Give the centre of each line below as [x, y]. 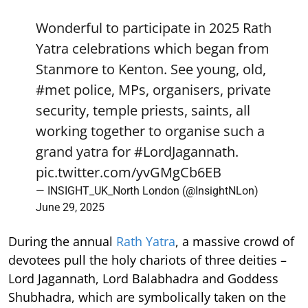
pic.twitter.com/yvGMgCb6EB [129, 172]
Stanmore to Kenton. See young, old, [151, 69]
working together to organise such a [150, 131]
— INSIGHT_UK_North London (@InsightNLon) [147, 190]
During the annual [62, 241]
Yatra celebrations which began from [153, 48]
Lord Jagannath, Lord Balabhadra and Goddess [143, 278]
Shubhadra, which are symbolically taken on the [147, 297]
